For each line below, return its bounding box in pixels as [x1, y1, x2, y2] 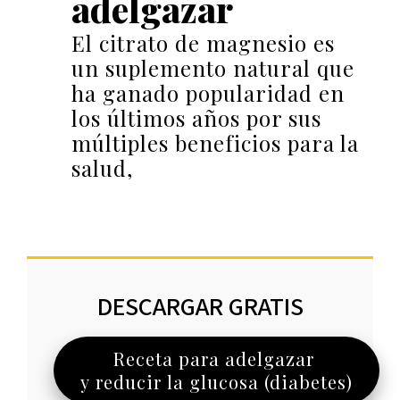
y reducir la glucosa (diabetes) [80, 370, 353, 394]
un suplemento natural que [71, 54, 354, 82]
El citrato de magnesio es [71, 29, 335, 57]
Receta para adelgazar [113, 346, 320, 371]
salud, [71, 154, 133, 182]
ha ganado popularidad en [71, 79, 345, 107]
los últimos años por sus [71, 104, 321, 132]
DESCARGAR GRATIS [96, 289, 304, 325]
